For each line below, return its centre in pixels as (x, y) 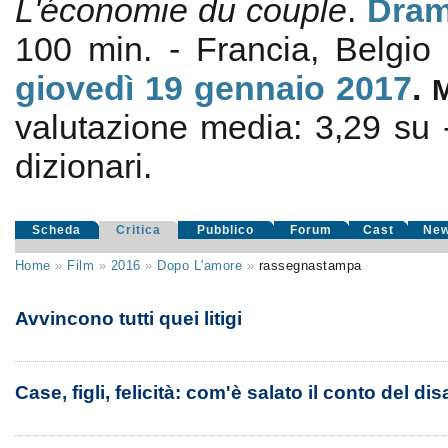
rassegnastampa (310, 265)
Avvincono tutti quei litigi (128, 318)
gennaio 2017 (303, 88)
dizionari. (83, 166)
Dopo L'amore (200, 265)
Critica (138, 230)
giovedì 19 (98, 88)
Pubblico (226, 230)
